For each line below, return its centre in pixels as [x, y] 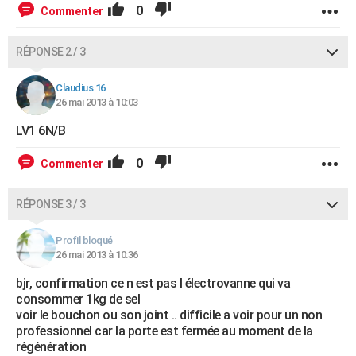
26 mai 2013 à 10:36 [97, 255]
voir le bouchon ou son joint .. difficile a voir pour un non [169, 315]
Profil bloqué [84, 240]
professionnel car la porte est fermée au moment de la [164, 331]
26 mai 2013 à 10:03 [97, 102]
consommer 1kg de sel [78, 299]
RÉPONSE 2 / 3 [51, 52]
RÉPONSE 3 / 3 [51, 204]
